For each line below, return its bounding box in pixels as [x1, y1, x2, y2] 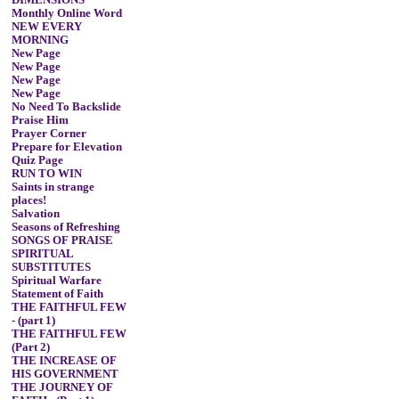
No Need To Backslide [11, 101, 121, 113]
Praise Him [11, 114, 69, 126]
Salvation [11, 208, 60, 220]
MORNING [11, 34, 69, 46]
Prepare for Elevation [11, 141, 122, 153]
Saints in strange [11, 181, 94, 193]
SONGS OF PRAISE [11, 234, 113, 247]
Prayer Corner [11, 127, 86, 140]
